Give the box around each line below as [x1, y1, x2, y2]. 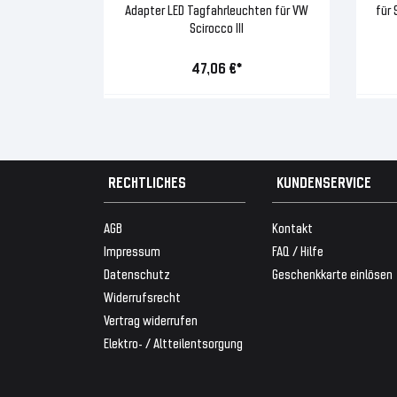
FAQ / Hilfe [271, 242, 323, 260]
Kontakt [271, 219, 313, 237]
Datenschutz [104, 265, 170, 283]
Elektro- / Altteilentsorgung [104, 334, 243, 352]
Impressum [104, 242, 160, 260]
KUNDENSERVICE [276, 172, 371, 191]
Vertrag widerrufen [104, 311, 198, 329]
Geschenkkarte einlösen [271, 265, 393, 283]
